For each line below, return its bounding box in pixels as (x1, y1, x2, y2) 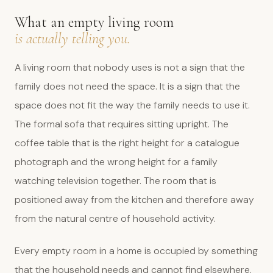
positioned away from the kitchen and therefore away (15, 193, 254, 206)
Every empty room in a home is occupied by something (15, 244, 258, 257)
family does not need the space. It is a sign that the (15, 80, 240, 93)
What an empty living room (15, 13, 174, 31)
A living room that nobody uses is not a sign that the (15, 61, 245, 74)
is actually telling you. (15, 30, 130, 48)
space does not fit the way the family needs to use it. (15, 99, 250, 112)
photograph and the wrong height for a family (15, 155, 218, 168)
